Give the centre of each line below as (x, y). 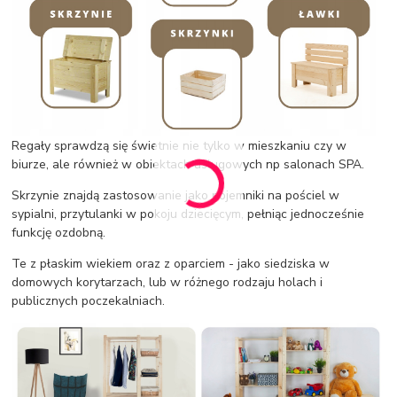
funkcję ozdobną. (59, 232)
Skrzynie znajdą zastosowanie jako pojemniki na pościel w (176, 195)
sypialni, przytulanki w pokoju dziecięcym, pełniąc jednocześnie (188, 214)
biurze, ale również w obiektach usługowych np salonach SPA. (188, 164)
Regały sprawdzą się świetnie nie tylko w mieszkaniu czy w (179, 145)
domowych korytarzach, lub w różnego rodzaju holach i (167, 282)
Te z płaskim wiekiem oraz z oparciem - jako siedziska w (171, 263)
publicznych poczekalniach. (89, 300)
